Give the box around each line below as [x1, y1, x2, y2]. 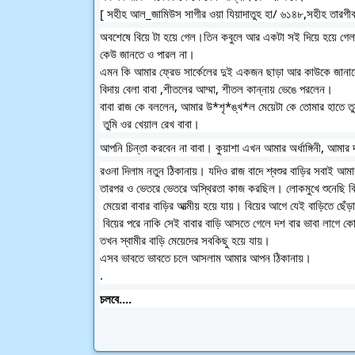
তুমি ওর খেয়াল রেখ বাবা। [103, 116, 200, 132]
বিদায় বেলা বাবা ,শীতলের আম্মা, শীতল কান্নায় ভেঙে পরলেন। [100, 81, 333, 97]
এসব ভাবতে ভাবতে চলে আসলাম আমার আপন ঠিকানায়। [100, 250, 311, 265]
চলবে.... [100, 290, 132, 307]
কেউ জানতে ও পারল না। [100, 46, 195, 62]
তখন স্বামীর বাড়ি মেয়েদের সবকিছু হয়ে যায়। [100, 232, 273, 248]
